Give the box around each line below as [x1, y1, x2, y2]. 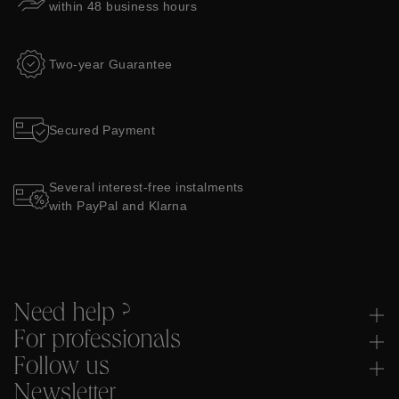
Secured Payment [49, 122, 156, 137]
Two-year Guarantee [49, 56, 173, 71]
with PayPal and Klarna [49, 199, 188, 213]
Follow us [13, 355, 110, 382]
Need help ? [13, 302, 131, 329]
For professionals [13, 329, 181, 355]
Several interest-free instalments [49, 180, 244, 194]
